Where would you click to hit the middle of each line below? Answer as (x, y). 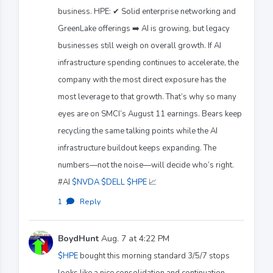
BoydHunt (78, 238)
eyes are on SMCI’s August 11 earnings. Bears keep (150, 114)
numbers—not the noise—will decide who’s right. (146, 165)
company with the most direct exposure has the (142, 80)
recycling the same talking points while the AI (138, 131)
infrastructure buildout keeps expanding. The (137, 148)
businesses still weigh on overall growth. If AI (140, 45)
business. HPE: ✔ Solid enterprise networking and (147, 11)
